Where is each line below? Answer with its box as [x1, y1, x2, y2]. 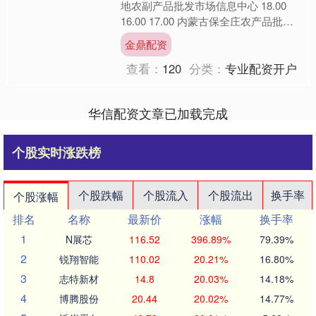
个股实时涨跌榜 [12, 142, 101, 162]
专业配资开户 [225, 59, 298, 77]
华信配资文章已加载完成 [88, 103, 228, 122]
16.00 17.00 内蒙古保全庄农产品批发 [121, 13, 294, 28]
